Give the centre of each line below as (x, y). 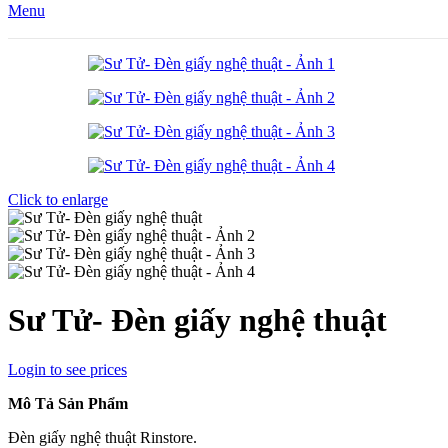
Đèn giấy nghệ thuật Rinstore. (102, 437)
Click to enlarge (58, 199)
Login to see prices (67, 369)
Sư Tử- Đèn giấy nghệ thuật (197, 320)
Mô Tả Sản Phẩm (68, 403)
